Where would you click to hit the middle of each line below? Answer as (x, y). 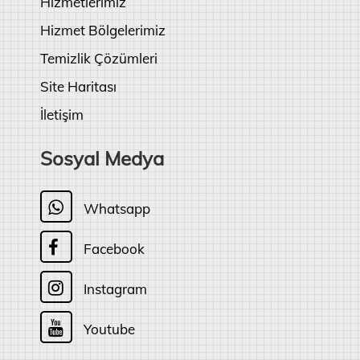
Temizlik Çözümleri (99, 58)
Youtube (108, 329)
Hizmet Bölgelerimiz (103, 30)
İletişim (62, 115)
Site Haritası (78, 86)
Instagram (114, 289)
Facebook (112, 249)
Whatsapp (115, 209)
